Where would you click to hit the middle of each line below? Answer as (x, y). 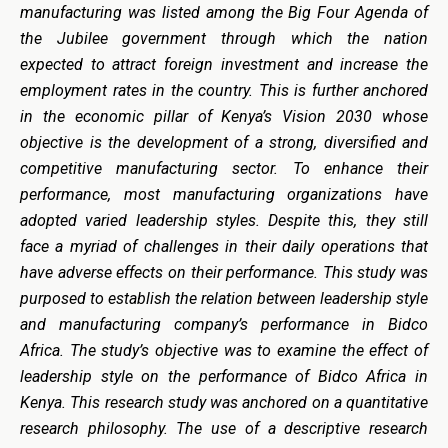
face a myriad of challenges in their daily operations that (224, 246)
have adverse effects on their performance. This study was (224, 272)
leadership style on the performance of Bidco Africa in (224, 376)
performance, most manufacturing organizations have (224, 194)
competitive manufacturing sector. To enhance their (224, 168)
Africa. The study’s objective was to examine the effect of (224, 350)
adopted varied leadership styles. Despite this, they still (224, 220)
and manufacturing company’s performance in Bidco (224, 324)
